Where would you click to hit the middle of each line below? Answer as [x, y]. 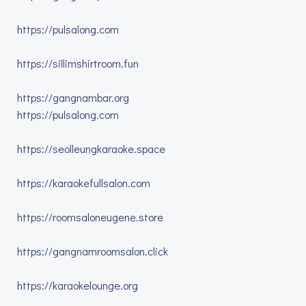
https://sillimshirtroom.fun [78, 63]
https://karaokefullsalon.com [84, 183]
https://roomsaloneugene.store [90, 217]
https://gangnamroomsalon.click [93, 251]
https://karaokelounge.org [78, 285]
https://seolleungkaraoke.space [91, 149]
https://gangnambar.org [73, 97]
